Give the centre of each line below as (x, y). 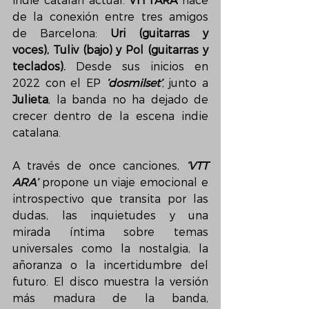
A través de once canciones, (99, 166)
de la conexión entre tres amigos (110, 17)
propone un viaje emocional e (123, 182)
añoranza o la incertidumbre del (110, 265)
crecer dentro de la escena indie (110, 116)
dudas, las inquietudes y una (110, 216)
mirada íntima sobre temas (110, 232)
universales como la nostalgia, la (110, 249)
